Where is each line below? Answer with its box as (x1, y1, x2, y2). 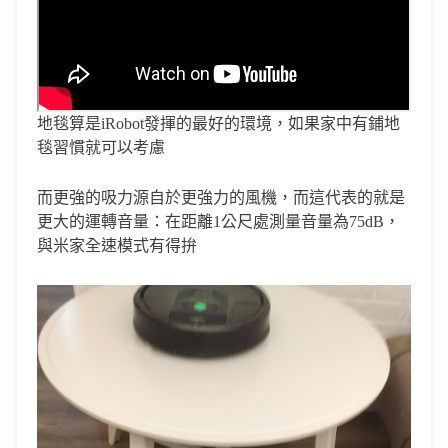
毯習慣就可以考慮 (37, 139, 165, 157)
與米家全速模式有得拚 (37, 237, 197, 255)
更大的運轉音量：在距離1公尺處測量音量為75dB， (37, 213, 400, 231)
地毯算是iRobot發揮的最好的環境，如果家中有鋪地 (37, 115, 400, 133)
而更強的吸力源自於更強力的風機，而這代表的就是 (37, 189, 405, 207)
